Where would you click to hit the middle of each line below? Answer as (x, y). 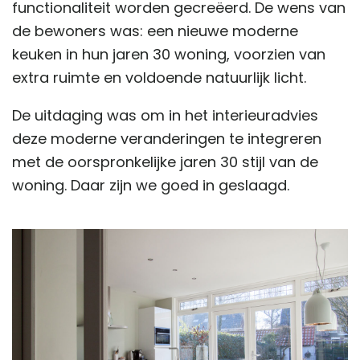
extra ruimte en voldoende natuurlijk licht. (159, 77)
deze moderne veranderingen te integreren (167, 138)
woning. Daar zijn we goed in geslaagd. (151, 185)
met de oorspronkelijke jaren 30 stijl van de (165, 162)
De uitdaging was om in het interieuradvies (165, 115)
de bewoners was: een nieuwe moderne (155, 31)
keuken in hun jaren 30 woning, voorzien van (169, 54)
